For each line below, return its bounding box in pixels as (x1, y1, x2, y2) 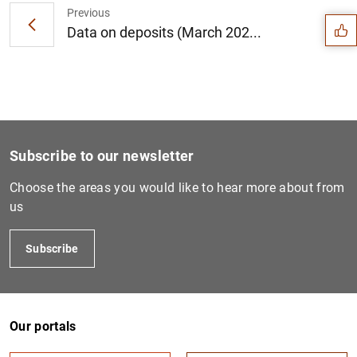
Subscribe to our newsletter (10, 147, 194, 164)
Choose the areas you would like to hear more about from (10, 180, 345, 195)
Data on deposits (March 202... (67, 23, 261, 41)
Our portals (10, 319, 76, 334)
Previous (67, 6, 110, 19)
